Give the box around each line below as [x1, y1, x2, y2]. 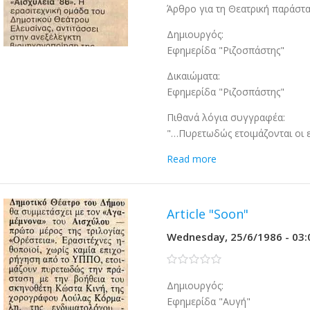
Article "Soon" [167, 206, 249, 222]
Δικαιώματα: [167, 69, 221, 82]
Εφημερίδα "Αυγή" [167, 295, 251, 308]
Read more [167, 152, 217, 165]
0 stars [167, 253, 198, 266]
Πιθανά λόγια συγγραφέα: [167, 111, 286, 124]
